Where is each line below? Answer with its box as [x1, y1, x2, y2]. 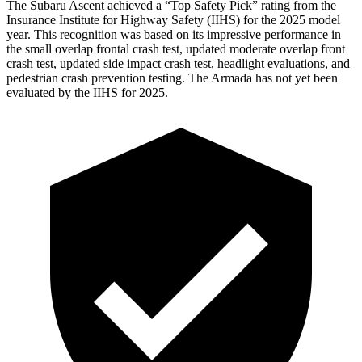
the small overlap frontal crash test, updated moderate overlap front [6, 41, 345, 56]
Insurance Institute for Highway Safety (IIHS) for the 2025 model [6, 12, 340, 27]
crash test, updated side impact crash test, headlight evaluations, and [6, 56, 350, 70]
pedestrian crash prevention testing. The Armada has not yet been [6, 70, 338, 85]
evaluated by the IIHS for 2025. [6, 85, 168, 99]
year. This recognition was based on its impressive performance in [6, 27, 341, 41]
